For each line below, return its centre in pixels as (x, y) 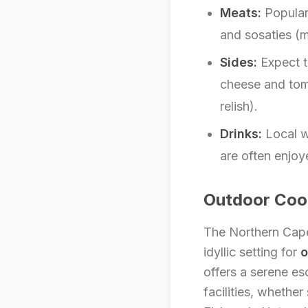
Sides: (239, 62)
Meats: (241, 13)
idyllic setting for (252, 252)
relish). (239, 106)
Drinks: (241, 134)
